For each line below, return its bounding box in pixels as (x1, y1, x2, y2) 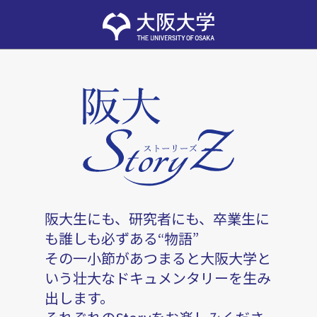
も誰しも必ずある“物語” (44, 228, 199, 249)
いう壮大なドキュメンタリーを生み (44, 267, 271, 289)
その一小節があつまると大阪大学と (44, 248, 271, 269)
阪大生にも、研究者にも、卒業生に (44, 208, 270, 229)
